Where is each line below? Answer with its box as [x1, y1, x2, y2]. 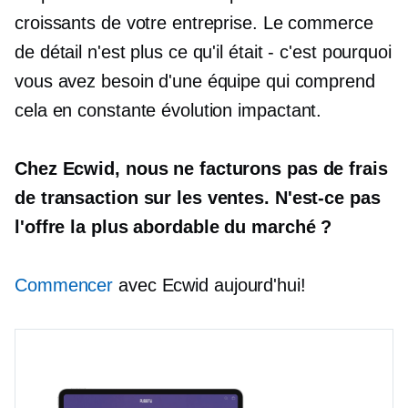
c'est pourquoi [274, 42, 392, 62]
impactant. [232, 100, 322, 120]
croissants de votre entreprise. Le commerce [15, 13, 373, 33]
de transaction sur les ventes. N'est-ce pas [15, 188, 381, 208]
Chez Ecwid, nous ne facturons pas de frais [15, 158, 388, 178]
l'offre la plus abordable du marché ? [15, 217, 332, 237]
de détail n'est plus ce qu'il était [15, 42, 269, 62]
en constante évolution [52, 100, 233, 120]
